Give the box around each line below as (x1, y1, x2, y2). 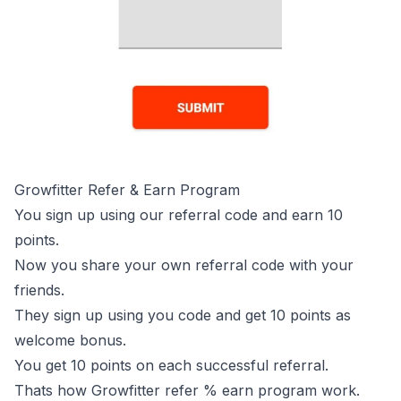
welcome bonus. (14, 331, 126, 350)
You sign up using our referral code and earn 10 (14, 206, 343, 225)
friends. (14, 281, 64, 300)
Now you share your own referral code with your (14, 256, 354, 275)
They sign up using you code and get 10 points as (14, 306, 351, 325)
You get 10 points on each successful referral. (14, 356, 328, 375)
